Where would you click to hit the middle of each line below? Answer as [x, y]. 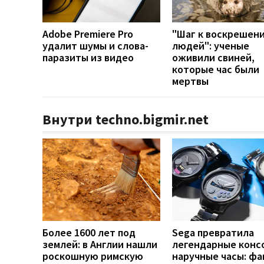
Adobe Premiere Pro [88, 34]
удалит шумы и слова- [95, 45]
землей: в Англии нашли [100, 244]
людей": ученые [211, 45]
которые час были [216, 69]
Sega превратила [213, 232]
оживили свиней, [213, 57]
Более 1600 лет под [89, 232]
